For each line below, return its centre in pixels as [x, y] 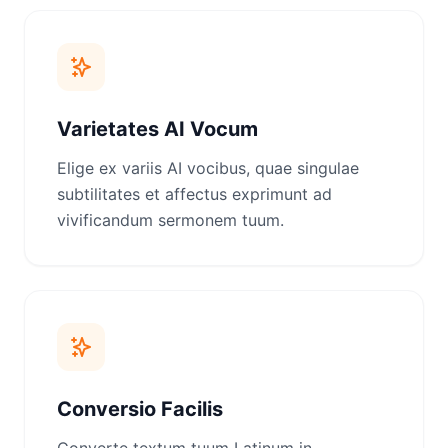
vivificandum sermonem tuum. [170, 220]
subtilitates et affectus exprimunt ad [194, 194]
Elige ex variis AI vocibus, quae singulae [208, 168]
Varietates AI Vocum [157, 129]
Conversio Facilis [140, 409]
